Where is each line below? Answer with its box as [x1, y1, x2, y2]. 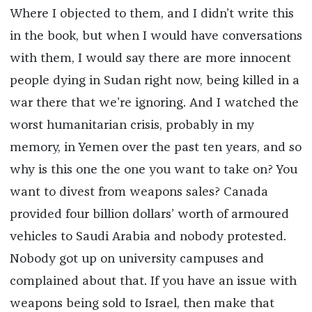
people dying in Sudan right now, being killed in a [9, 75, 299, 88]
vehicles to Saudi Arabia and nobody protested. [9, 231, 286, 244]
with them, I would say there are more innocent [9, 52, 291, 65]
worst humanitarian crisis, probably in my [9, 119, 254, 132]
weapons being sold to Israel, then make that [9, 297, 274, 311]
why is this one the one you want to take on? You [9, 164, 297, 177]
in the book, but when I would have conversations [9, 30, 302, 43]
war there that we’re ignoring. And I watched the [9, 97, 299, 110]
